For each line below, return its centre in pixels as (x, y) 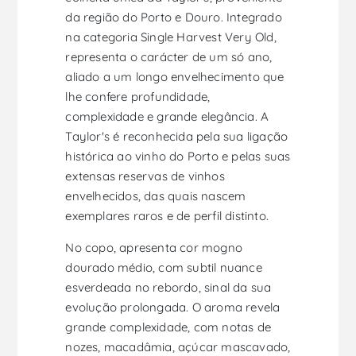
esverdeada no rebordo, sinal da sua (168, 288)
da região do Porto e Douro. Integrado (174, 17)
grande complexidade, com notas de (168, 327)
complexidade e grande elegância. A (167, 117)
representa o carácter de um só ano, (169, 57)
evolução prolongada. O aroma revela (173, 308)
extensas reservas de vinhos (145, 176)
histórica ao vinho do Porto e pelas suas (178, 157)
